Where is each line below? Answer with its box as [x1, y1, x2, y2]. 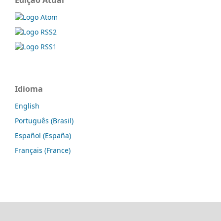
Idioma [15, 83, 43, 94]
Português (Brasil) [15, 115, 74, 125]
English [15, 101, 39, 110]
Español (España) [15, 130, 71, 140]
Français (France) [15, 145, 71, 155]
